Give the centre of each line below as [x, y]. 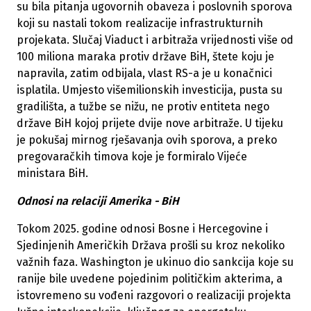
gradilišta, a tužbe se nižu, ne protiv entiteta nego [143, 107]
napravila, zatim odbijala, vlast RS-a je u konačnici [144, 74]
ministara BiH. [52, 174]
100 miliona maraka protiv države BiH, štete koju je [145, 57]
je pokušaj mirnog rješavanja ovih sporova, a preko [147, 140]
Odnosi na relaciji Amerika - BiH [98, 201]
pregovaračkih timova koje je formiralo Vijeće [132, 157]
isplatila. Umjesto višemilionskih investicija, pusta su [150, 90]
